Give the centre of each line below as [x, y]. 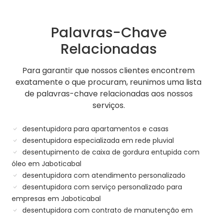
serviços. [108, 106]
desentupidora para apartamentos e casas [94, 129]
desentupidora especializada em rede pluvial [97, 141]
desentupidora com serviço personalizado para [101, 187]
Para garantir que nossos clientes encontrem [108, 71]
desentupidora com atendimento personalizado [103, 176]
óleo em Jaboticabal [46, 164]
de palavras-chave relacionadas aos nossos [108, 94]
